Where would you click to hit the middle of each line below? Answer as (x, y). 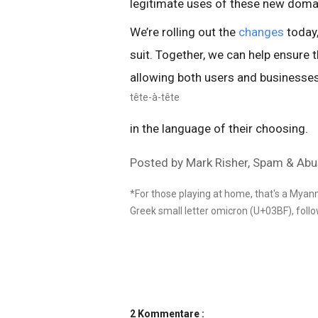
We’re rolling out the (184, 32)
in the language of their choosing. (219, 128)
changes (261, 32)
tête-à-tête (155, 97)
